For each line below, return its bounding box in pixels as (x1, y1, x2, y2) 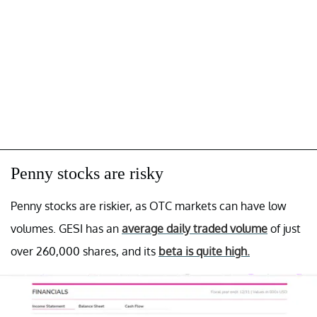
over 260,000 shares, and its (11, 243, 158, 258)
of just (267, 221, 301, 236)
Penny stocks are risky (11, 163, 163, 183)
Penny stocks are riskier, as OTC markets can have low (11, 198, 287, 213)
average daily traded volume (122, 221, 267, 236)
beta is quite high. (158, 243, 250, 258)
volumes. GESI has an (11, 221, 122, 236)
